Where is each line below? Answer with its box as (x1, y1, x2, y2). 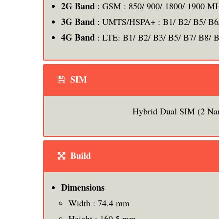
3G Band (61, 15, 95, 28)
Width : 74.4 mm (68, 197, 130, 209)
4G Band (61, 30, 95, 44)
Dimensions (61, 180, 105, 194)
